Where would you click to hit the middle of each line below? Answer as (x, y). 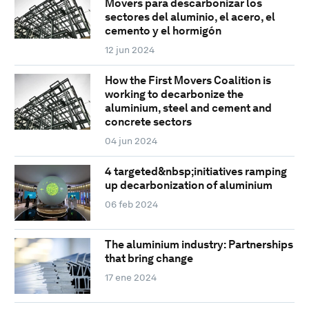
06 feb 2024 (131, 204)
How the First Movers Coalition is (188, 80)
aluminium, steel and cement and (188, 108)
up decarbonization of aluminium (188, 185)
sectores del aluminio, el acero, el (190, 17)
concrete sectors (148, 121)
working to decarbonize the (174, 94)
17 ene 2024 (130, 278)
